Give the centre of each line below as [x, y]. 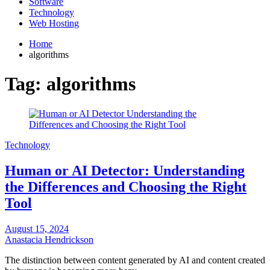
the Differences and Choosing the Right [126, 187]
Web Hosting [54, 23]
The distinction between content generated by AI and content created [135, 260]
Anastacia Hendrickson [49, 239]
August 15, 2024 [37, 228]
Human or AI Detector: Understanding [125, 170]
